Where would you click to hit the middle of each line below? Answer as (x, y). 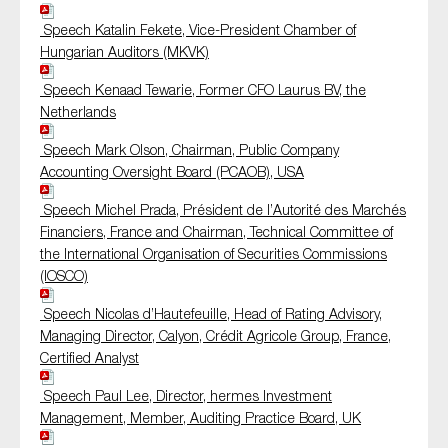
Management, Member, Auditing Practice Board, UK (200, 418)
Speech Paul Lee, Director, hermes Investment (186, 396)
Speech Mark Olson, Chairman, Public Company (189, 150)
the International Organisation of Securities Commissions (213, 254)
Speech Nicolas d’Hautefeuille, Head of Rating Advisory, (211, 314)
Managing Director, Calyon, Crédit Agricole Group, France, (215, 336)
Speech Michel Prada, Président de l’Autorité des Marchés (223, 210)
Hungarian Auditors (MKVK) (124, 52)
